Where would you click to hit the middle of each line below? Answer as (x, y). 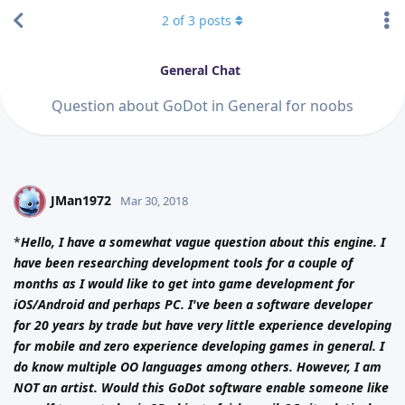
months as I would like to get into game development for (184, 283)
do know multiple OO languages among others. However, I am (198, 366)
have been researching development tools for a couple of (183, 262)
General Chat (200, 71)
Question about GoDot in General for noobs (202, 105)
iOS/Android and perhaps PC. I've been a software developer (193, 304)
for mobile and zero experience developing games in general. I (199, 345)
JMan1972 (81, 200)
